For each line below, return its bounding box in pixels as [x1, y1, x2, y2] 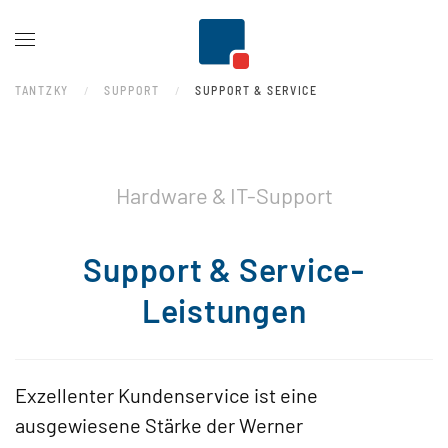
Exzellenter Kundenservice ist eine [15, 383, 318, 407]
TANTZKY [15, 83, 69, 97]
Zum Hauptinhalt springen [35, 37, 217, 56]
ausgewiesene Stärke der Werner [15, 413, 303, 437]
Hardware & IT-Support [115, 182, 333, 208]
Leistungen [141, 291, 307, 329]
